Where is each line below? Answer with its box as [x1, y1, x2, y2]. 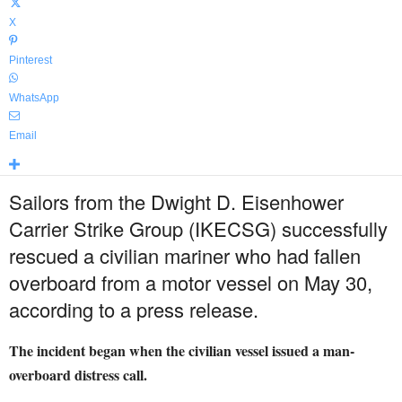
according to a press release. [9, 295, 258, 323]
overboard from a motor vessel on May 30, [9, 268, 372, 296]
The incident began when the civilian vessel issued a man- [9, 340, 354, 361]
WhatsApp [9, 92, 59, 104]
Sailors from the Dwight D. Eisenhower [9, 188, 344, 215]
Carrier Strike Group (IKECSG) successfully [9, 214, 388, 242]
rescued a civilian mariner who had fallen [9, 241, 361, 269]
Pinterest [9, 54, 52, 66]
